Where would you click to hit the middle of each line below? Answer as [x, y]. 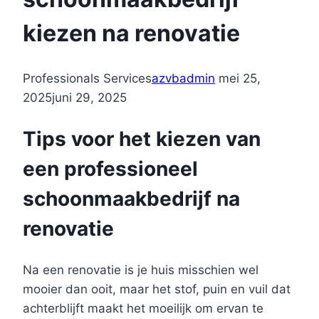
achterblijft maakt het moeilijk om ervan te [143, 308]
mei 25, [240, 79]
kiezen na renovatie [131, 33]
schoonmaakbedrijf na [131, 199]
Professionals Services [87, 79]
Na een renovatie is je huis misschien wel [141, 270]
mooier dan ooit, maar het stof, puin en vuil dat [157, 289]
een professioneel [110, 169]
